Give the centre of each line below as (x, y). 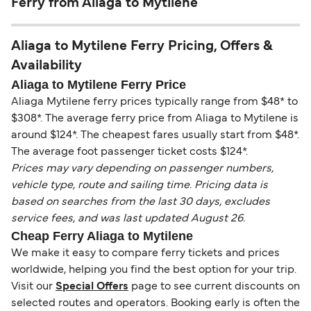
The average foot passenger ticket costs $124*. (129, 152)
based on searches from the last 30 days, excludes (141, 202)
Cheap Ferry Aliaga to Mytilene (102, 236)
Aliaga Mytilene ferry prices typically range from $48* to (154, 102)
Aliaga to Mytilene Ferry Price (99, 85)
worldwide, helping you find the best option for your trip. (154, 270)
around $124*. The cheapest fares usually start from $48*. (155, 136)
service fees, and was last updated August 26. (128, 219)
